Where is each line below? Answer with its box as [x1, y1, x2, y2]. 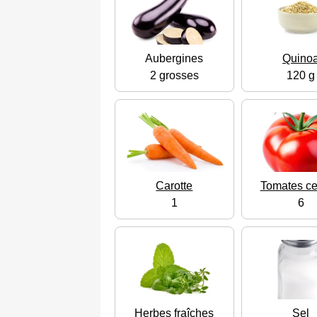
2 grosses [149, 69, 199, 82]
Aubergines [145, 52, 204, 65]
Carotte [156, 180, 193, 192]
